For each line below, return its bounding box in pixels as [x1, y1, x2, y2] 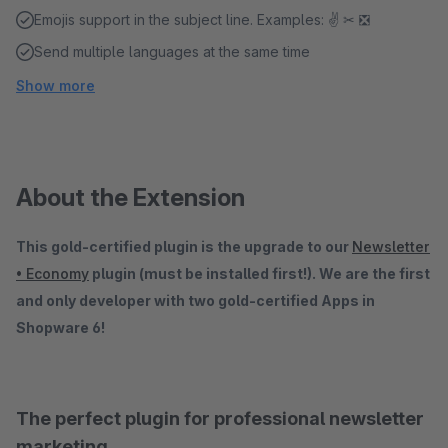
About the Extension [16, 183, 245, 212]
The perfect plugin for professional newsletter [16, 408, 424, 429]
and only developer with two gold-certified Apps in [16, 292, 375, 309]
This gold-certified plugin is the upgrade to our [16, 238, 352, 255]
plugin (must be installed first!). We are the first [89, 265, 430, 282]
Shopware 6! [16, 319, 108, 336]
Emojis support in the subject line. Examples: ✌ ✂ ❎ [34, 11, 370, 28]
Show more [16, 77, 95, 94]
